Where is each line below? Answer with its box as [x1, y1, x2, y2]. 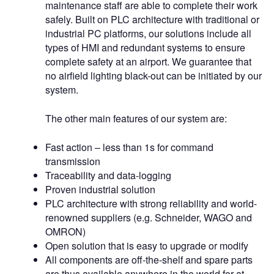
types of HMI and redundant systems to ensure [45, 40, 245, 55]
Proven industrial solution [45, 182, 155, 197]
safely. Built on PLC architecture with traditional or [45, 12, 259, 27]
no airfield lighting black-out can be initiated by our [45, 68, 262, 83]
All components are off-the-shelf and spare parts [45, 253, 253, 267]
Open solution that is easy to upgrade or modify [45, 239, 248, 253]
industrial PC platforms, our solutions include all [45, 26, 251, 41]
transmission [45, 154, 100, 169]
